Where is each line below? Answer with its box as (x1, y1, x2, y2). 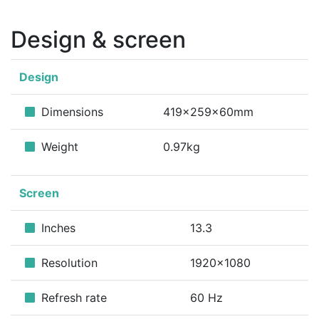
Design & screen (11, 26, 186, 53)
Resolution (38, 256, 98, 270)
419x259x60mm (163, 105, 253, 119)
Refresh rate (38, 291, 107, 305)
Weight (38, 140, 78, 154)
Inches (38, 221, 75, 235)
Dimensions (38, 105, 103, 119)
